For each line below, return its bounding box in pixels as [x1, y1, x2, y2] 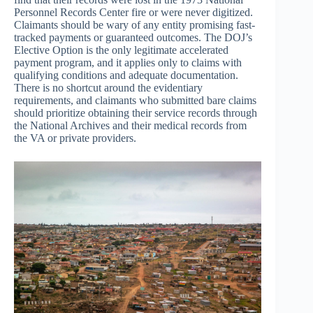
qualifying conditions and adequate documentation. [14, 69, 238, 82]
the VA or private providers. [14, 132, 136, 145]
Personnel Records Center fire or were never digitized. [14, 6, 253, 19]
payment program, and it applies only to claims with [14, 57, 242, 69]
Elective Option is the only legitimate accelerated [14, 44, 228, 57]
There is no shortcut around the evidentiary [14, 82, 203, 94]
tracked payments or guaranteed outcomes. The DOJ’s [14, 31, 252, 44]
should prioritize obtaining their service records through [14, 107, 257, 119]
